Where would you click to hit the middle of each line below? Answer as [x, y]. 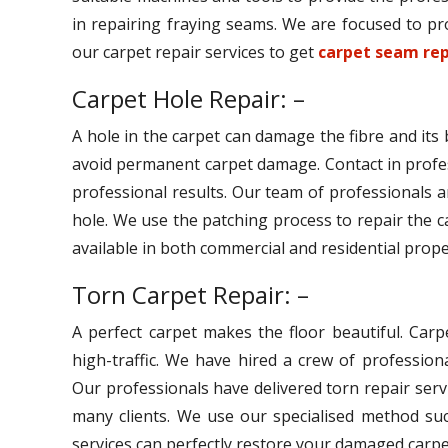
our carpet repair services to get [195, 51]
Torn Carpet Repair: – [193, 294]
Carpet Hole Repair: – [191, 98]
